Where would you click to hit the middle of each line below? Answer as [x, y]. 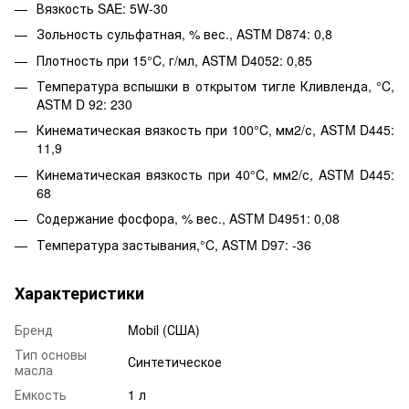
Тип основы [51, 354]
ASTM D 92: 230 [84, 105]
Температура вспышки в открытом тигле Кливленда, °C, [215, 86]
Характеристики [79, 293]
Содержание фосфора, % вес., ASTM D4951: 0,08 [188, 219]
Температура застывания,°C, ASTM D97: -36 [174, 244]
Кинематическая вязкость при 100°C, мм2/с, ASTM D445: [215, 130]
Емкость [41, 394]
